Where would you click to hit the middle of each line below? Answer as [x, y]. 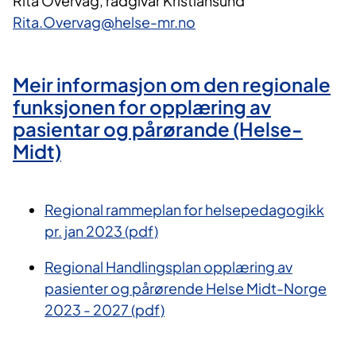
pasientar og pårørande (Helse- [158, 129]
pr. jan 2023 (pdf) [101, 231]
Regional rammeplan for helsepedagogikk [184, 210]
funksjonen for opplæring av [142, 107]
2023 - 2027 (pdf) [104, 310]
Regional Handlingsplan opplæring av [168, 267]
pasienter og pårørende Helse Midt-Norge [186, 288]
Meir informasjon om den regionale [172, 85]
